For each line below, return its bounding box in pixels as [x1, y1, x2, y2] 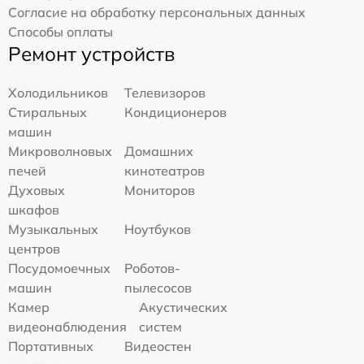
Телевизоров [124, 84, 206, 101]
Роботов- [124, 259, 181, 276]
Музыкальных [8, 220, 98, 237]
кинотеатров [124, 162, 206, 179]
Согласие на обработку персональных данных [8, 3, 305, 20]
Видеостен [124, 337, 193, 354]
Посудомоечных [8, 259, 110, 276]
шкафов [8, 201, 59, 218]
